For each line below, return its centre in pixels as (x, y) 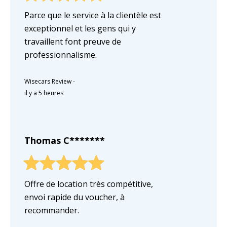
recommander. (52, 211)
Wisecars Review (48, 82)
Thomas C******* (65, 141)
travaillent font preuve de (73, 42)
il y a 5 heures (44, 93)
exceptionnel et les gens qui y (80, 29)
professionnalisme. (61, 55)
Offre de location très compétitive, (89, 184)
